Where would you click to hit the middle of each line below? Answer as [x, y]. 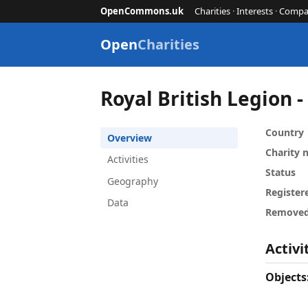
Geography [132, 181]
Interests [255, 11]
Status [280, 173]
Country [285, 133]
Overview [129, 137]
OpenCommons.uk [142, 11]
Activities [128, 159]
